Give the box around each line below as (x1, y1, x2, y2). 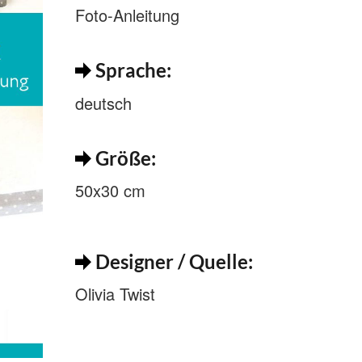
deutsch (74, 90, 132, 115)
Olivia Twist (74, 281, 155, 305)
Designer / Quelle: (90, 249, 253, 273)
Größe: (90, 145, 156, 170)
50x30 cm (74, 178, 145, 202)
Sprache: (90, 58, 171, 82)
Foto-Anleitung (74, 3, 179, 27)
